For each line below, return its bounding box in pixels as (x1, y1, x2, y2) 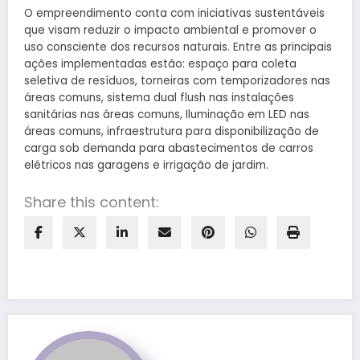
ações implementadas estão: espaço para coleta (24, 56, 297, 72)
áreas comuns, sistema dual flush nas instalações (24, 90, 294, 106)
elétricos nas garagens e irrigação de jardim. (24, 157, 268, 174)
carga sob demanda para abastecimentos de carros (24, 141, 313, 157)
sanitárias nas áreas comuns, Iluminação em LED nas (24, 107, 309, 123)
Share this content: (24, 192, 159, 213)
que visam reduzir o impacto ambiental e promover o (24, 22, 317, 39)
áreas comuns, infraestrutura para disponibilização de (24, 124, 319, 140)
